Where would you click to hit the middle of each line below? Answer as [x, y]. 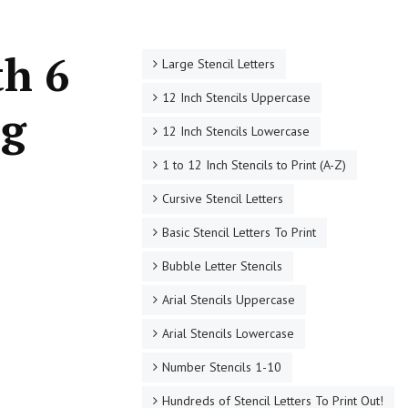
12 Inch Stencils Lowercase [235, 131]
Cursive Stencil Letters [222, 199]
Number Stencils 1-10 [221, 367]
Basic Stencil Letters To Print [239, 232]
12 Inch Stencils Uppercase [236, 97]
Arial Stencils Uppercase [228, 300]
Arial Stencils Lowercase [228, 333]
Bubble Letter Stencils [222, 266]
